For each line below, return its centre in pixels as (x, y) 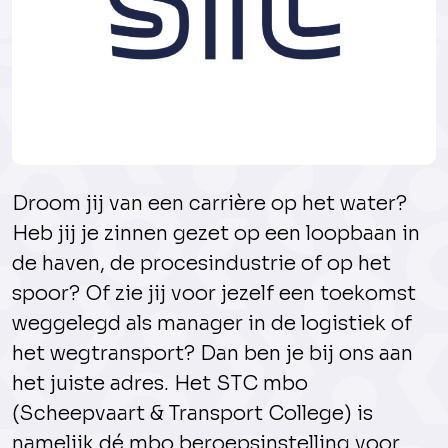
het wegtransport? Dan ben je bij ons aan (212, 353)
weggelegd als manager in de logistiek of (212, 323)
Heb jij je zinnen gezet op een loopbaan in (216, 233)
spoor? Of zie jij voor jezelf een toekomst (214, 293)
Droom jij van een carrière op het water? (209, 203)
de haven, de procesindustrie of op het (201, 263)
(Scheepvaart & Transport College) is (192, 413)
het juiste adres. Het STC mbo (160, 383)
